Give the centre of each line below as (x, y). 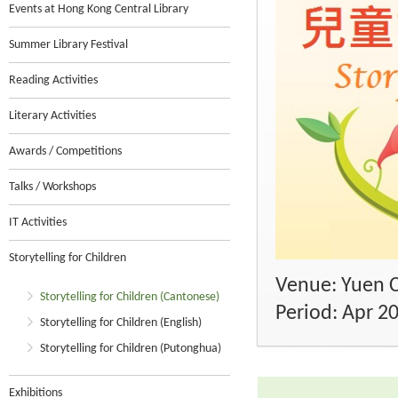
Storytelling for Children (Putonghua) (131, 349)
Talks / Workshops (52, 187)
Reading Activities (53, 80)
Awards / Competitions (65, 151)
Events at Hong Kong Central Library (99, 9)
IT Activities (38, 223)
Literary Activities (52, 116)
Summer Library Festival (68, 45)
